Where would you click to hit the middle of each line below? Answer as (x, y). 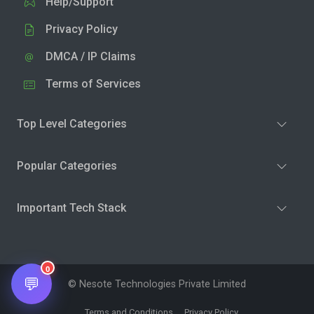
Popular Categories (67, 165)
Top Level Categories (72, 123)
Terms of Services (93, 83)
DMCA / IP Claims (91, 56)
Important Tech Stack (71, 207)
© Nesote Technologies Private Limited (157, 284)
